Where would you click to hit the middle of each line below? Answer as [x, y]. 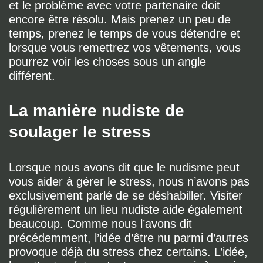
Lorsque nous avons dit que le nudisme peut [124, 167]
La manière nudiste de [97, 111]
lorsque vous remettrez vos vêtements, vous [125, 48]
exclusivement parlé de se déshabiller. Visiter [126, 195]
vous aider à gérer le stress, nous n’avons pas [129, 181]
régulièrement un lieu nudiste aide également [126, 210]
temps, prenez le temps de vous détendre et [124, 33]
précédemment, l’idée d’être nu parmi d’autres [129, 238]
